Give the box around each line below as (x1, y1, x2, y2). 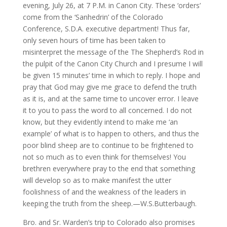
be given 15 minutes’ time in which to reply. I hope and (22, 70, 200, 81)
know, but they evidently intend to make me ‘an (22, 117, 178, 127)
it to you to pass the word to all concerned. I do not (22, 105, 192, 116)
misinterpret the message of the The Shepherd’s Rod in (22, 47, 204, 57)
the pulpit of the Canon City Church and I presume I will (22, 59, 203, 69)
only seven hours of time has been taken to (22, 35, 166, 46)
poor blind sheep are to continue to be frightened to (22, 140, 194, 150)
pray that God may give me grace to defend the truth (22, 82, 197, 92)
